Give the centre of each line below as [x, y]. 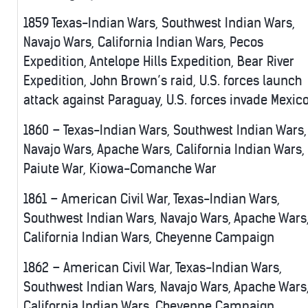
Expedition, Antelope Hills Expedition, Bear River [159, 62]
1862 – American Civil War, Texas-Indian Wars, [153, 268]
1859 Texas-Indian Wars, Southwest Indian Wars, [159, 23]
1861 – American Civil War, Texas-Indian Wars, [152, 199]
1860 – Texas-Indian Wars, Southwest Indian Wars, [165, 131]
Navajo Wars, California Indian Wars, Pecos [143, 43]
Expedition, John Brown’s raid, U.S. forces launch [163, 81]
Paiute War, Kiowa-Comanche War [120, 169]
